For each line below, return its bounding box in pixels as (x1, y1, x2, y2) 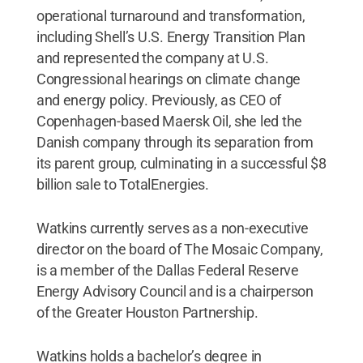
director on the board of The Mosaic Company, (36, 240, 323, 258)
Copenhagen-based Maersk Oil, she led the (36, 112, 302, 130)
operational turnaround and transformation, (36, 6, 305, 24)
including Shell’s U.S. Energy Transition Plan (36, 28, 305, 45)
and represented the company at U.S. (36, 49, 269, 66)
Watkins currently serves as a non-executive (36, 219, 310, 237)
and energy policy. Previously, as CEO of (36, 91, 281, 109)
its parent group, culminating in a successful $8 (36, 154, 327, 172)
